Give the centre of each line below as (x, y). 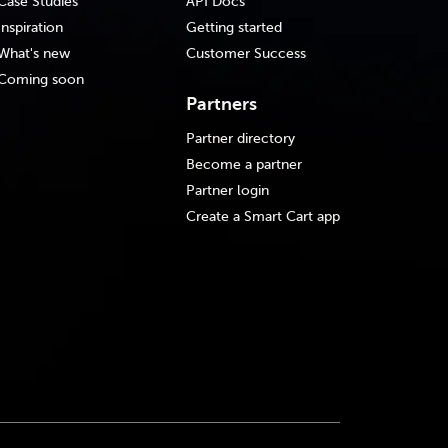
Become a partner (244, 164)
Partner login (228, 190)
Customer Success (246, 53)
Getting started (234, 27)
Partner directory (241, 138)
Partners (222, 103)
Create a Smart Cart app (263, 216)
